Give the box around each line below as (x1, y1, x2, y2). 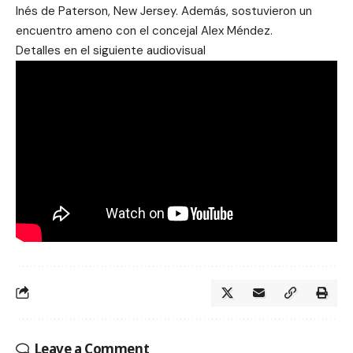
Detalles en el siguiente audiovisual (16, 43, 206, 58)
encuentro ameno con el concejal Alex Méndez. (16, 23, 273, 39)
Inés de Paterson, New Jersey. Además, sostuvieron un (16, 3, 312, 19)
